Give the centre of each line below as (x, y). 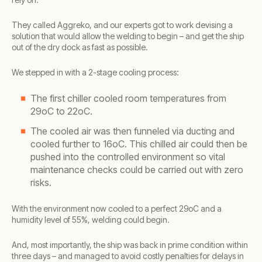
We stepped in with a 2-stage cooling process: (95, 72)
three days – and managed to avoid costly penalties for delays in (128, 256)
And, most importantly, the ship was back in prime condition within (130, 245)
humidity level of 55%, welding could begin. (91, 220)
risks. (41, 182)
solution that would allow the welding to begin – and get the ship (128, 36)
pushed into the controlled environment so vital (128, 157)
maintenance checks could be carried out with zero (137, 170)
